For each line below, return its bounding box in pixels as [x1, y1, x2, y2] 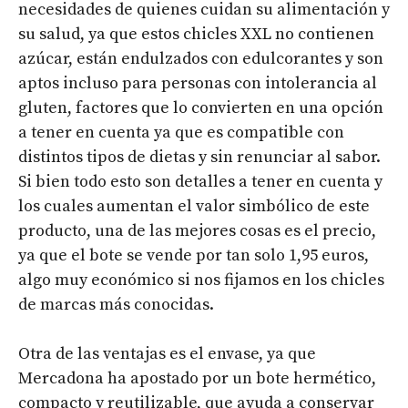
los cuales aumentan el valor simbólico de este [18, 195, 370, 217]
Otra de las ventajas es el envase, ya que [18, 342, 316, 364]
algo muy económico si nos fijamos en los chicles [18, 269, 384, 291]
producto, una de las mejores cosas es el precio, [18, 219, 376, 241]
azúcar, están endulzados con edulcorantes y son [18, 47, 383, 69]
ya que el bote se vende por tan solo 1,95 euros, [18, 244, 369, 266]
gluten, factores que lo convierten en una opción [18, 97, 383, 118]
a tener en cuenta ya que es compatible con [18, 121, 344, 143]
